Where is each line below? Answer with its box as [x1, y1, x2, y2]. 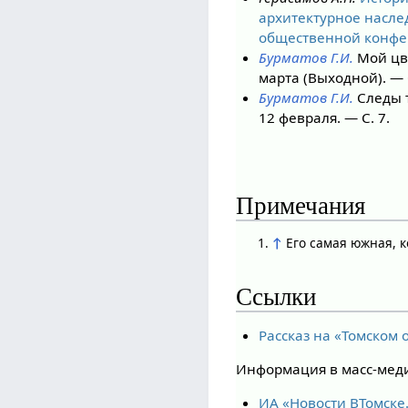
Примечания [236, 191, 366, 219]
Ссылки [236, 282, 317, 311]
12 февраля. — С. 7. [258, 107, 390, 127]
